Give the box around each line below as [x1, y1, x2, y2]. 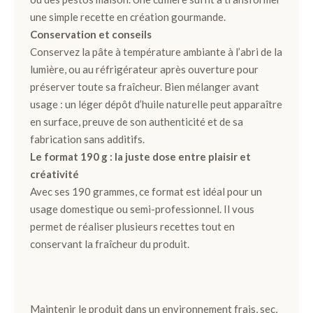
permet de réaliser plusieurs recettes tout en [30, 220, 235, 233]
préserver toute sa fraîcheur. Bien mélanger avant [30, 80, 259, 93]
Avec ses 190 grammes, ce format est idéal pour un [30, 185, 262, 198]
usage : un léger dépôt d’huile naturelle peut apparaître [30, 98, 282, 110]
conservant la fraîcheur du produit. [30, 238, 189, 250]
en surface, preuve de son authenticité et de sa [30, 115, 243, 128]
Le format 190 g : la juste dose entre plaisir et [30, 150, 251, 163]
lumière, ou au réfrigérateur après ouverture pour [30, 63, 259, 75]
